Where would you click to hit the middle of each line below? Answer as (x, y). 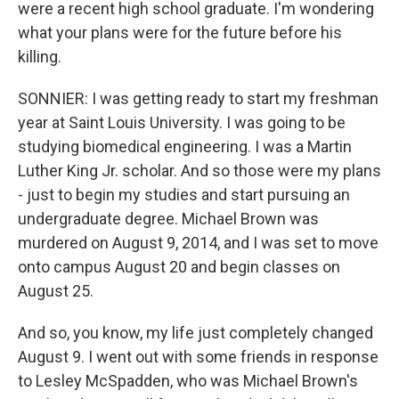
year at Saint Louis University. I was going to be (182, 122)
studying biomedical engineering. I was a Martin (185, 147)
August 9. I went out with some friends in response (198, 357)
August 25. (56, 291)
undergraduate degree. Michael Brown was (168, 219)
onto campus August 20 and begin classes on (179, 267)
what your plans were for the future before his (180, 33)
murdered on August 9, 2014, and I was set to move (198, 243)
